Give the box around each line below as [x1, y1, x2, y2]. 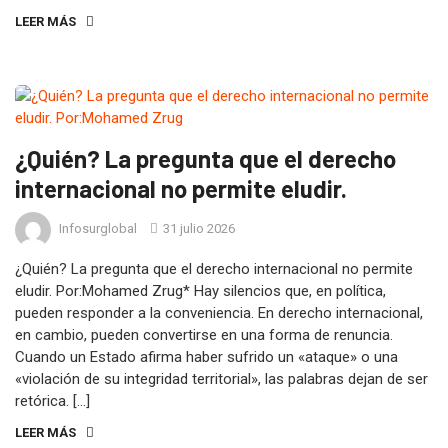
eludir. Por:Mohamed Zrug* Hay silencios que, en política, [15, 281, 386, 300]
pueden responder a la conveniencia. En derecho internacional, [15, 303, 423, 322]
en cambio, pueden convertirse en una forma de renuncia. [15, 325, 393, 344]
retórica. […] [15, 391, 90, 410]
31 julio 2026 [160, 221, 235, 237]
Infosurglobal [59, 221, 137, 237]
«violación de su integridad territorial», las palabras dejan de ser [15, 369, 428, 388]
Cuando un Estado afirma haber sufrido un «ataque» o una [15, 347, 398, 366]
